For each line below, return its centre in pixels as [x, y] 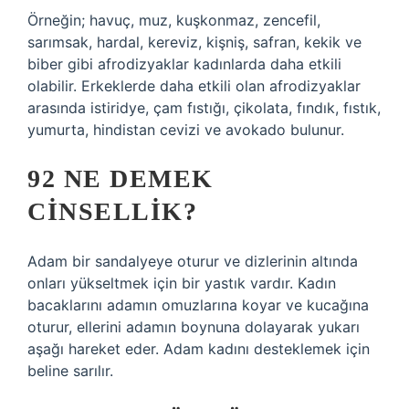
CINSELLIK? [112, 211]
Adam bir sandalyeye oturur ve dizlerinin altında [193, 261]
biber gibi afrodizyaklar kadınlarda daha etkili [184, 64]
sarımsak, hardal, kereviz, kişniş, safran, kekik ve [194, 42]
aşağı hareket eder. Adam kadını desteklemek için [199, 349]
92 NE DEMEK [121, 178]
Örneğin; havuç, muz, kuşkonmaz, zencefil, [174, 20]
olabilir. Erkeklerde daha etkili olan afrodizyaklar [194, 86]
